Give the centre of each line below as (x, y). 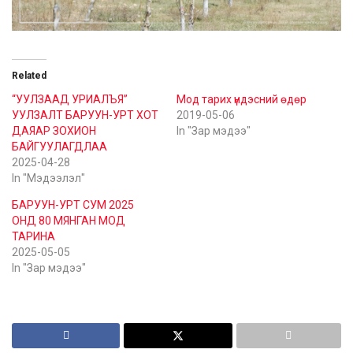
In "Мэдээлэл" (48, 178)
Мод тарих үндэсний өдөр (242, 100)
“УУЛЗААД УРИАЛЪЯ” (70, 100)
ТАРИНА (33, 237)
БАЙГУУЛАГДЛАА (59, 147)
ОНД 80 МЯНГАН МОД (69, 221)
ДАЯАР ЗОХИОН (54, 131)
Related (29, 76)
